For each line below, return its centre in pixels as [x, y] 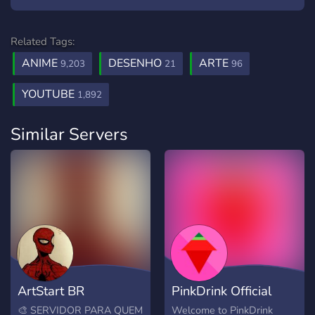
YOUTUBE [50, 94]
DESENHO [136, 63]
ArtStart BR [51, 291]
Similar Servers [69, 134]
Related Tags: [43, 41]
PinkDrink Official [221, 291]
